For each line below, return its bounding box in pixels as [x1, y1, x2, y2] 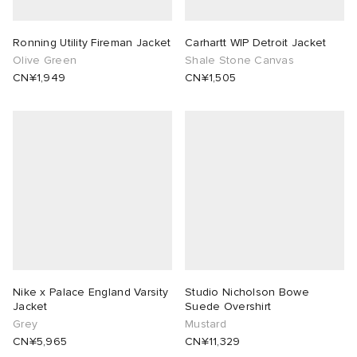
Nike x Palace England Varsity [13, 285, 169, 300]
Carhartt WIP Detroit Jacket [185, 36, 327, 50]
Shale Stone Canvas [185, 53, 295, 68]
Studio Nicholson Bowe [185, 285, 309, 300]
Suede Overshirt [185, 300, 272, 314]
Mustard [185, 317, 226, 331]
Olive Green [13, 53, 77, 68]
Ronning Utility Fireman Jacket [13, 36, 171, 50]
